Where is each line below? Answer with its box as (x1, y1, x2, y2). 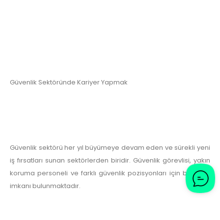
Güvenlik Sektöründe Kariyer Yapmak (10, 77, 128, 87)
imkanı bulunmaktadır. (10, 181, 81, 191)
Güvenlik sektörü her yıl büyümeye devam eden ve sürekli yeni (10, 143, 210, 153)
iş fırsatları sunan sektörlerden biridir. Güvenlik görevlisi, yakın (10, 156, 210, 165)
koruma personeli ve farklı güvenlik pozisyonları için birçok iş (10, 168, 210, 178)
